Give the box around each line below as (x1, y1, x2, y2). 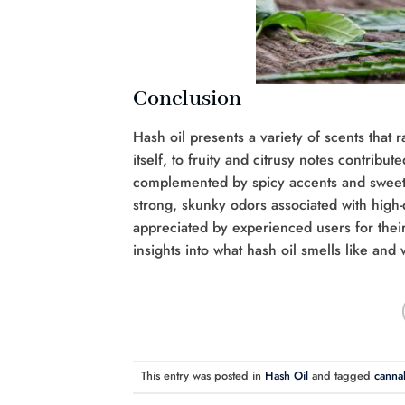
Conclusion (133, 84, 241, 113)
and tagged (307, 366, 374, 384)
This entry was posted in (140, 366, 265, 384)
